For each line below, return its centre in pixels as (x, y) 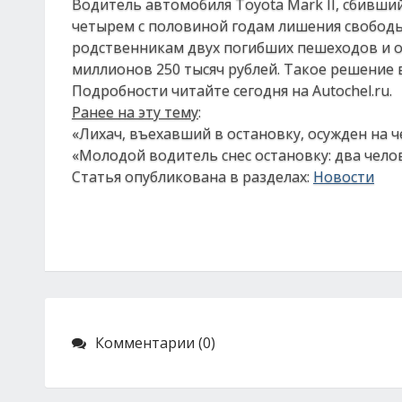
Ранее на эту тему (135, 112)
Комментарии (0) (155, 343)
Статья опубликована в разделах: (192, 177)
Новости (344, 177)
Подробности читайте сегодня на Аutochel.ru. (232, 91)
